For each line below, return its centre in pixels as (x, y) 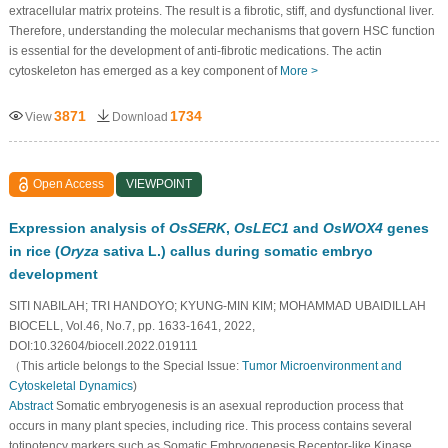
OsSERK (197, 227)
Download (139, 116)
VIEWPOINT (159, 183)
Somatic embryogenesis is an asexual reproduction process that (227, 405)
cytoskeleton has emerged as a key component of (144, 70)
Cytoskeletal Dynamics (70, 385)
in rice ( (34, 250)
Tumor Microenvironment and (321, 365)
